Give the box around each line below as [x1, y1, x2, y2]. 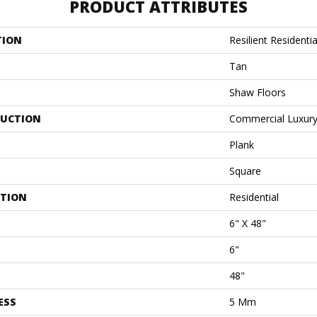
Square [229, 164, 261, 178]
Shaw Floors [229, 86, 286, 99]
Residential [229, 190, 279, 204]
